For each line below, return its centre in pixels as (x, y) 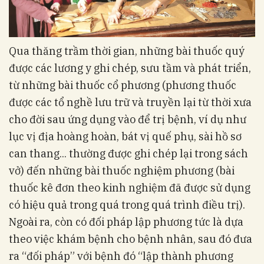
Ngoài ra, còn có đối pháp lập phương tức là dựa (126, 222)
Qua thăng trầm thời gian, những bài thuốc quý (127, 51)
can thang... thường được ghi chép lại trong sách (128, 154)
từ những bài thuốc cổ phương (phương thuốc (123, 85)
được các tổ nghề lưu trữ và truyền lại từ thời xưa (130, 103)
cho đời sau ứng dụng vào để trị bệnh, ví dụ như (128, 120)
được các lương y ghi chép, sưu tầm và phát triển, (130, 68)
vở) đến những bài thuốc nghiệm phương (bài (122, 171)
